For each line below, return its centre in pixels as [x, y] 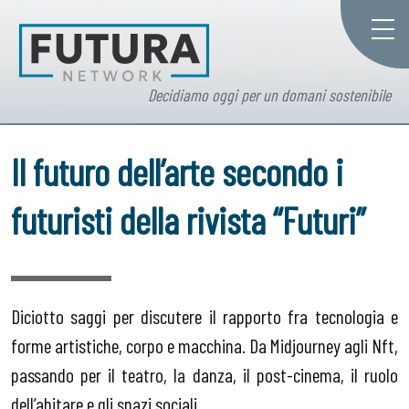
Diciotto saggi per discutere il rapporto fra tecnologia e [204, 315]
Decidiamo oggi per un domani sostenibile [269, 95]
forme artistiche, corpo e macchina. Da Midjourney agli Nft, [204, 345]
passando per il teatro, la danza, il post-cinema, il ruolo [204, 374]
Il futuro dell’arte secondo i [177, 172]
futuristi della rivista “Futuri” [188, 220]
